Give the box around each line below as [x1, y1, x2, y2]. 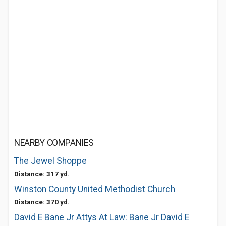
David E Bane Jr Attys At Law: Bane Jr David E [14, 212, 189, 222]
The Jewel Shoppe [14, 156, 87, 166]
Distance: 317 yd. [14, 169, 70, 178]
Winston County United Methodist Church [14, 184, 175, 194]
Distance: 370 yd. [14, 198, 70, 206]
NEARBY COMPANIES [14, 138, 94, 148]
